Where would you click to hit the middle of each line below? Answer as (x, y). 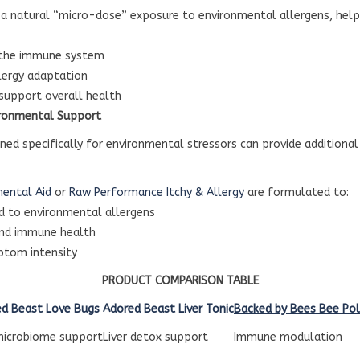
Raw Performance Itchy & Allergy (157, 192)
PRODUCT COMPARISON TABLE (180, 281)
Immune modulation (288, 337)
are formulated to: (297, 192)
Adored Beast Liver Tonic (168, 309)
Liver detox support (155, 337)
